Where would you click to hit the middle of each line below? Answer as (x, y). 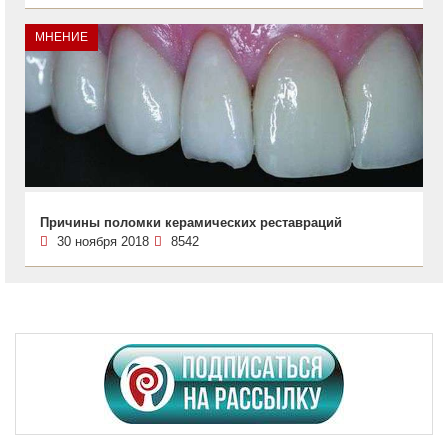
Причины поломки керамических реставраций (191, 222)
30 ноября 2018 (103, 241)
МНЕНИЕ (61, 36)
